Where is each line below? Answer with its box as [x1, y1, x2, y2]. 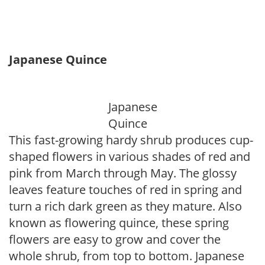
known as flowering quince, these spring [9, 215, 229, 231]
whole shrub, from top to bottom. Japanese [9, 248, 244, 264]
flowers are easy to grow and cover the [9, 231, 221, 247]
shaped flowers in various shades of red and [9, 148, 250, 164]
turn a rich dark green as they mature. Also [9, 198, 242, 214]
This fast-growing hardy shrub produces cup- [9, 132, 253, 148]
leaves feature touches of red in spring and [9, 182, 242, 198]
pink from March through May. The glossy [9, 165, 237, 181]
